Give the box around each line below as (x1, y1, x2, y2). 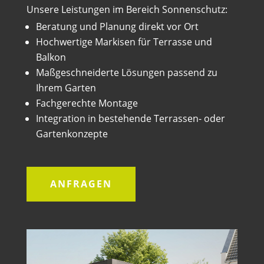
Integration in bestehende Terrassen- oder (35, 111, 225, 125)
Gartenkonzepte (35, 127, 108, 140)
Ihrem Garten (35, 81, 96, 94)
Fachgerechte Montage (35, 96, 138, 110)
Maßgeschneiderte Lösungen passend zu (35, 65, 217, 79)
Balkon (35, 50, 66, 64)
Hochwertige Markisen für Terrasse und (35, 35, 212, 48)
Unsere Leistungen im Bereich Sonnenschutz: (26, 2, 227, 16)
